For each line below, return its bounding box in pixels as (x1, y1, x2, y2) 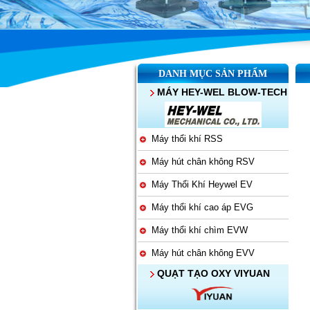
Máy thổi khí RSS (145, 134, 223, 144)
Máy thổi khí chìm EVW (145, 225, 248, 235)
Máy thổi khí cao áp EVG (145, 202, 253, 212)
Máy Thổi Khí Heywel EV (145, 179, 253, 190)
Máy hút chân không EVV (145, 248, 255, 258)
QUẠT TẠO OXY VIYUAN (154, 268, 270, 279)
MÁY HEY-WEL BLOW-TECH (154, 86, 287, 98)
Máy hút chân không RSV (145, 156, 255, 167)
